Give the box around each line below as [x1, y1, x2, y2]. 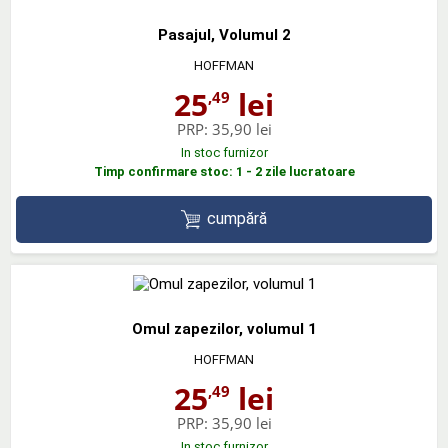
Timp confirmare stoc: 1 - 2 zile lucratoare [93, 164, 355, 179]
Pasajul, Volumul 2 [157, 26, 291, 44]
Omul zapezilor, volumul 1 [131, 319, 317, 338]
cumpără [207, 209, 268, 229]
